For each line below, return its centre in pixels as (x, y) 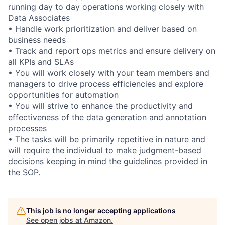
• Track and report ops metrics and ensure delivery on (112, 50)
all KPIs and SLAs (41, 62)
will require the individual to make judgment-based (105, 150)
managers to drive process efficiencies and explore (106, 84)
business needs (37, 39)
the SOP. (24, 172)
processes (27, 128)
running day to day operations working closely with (106, 6)
